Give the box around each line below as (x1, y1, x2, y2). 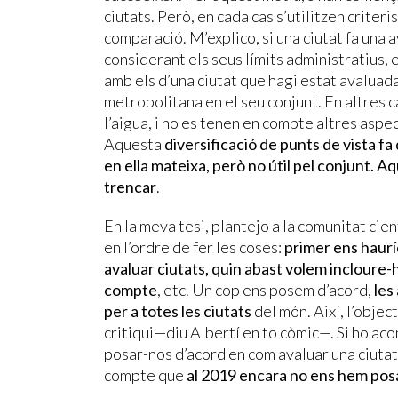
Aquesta (104, 133, 162, 154)
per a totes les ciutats (104, 300, 251, 321)
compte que (104, 364, 184, 385)
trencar (104, 176, 156, 196)
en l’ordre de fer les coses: (104, 236, 282, 257)
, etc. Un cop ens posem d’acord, (157, 279, 374, 299)
